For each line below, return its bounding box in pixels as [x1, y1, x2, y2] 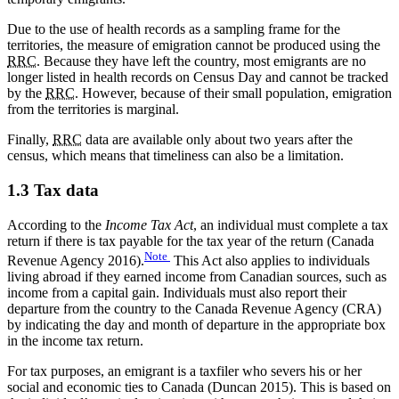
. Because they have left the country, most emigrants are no [37, 53, 366, 69]
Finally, [7, 132, 53, 148]
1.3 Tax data [7, 181, 99, 200]
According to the [7, 216, 105, 232]
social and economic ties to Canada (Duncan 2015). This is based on [7, 379, 391, 395]
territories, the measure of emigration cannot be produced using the [7, 37, 380, 53]
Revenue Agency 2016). [7, 253, 144, 269]
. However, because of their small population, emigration [75, 85, 392, 102]
